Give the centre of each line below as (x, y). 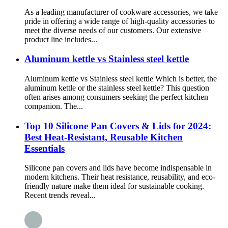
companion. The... (54, 106)
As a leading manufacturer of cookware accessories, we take (121, 12)
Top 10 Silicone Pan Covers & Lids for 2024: (118, 126)
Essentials (45, 148)
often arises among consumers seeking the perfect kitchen (116, 97)
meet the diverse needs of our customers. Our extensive (113, 30)
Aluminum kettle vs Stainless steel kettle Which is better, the (121, 78)
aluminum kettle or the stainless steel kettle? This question (117, 88)
